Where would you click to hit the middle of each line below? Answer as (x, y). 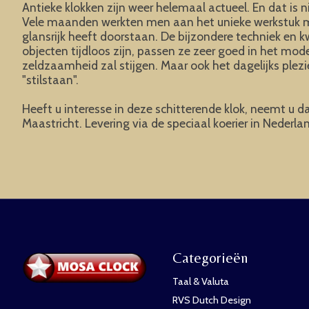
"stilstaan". (50, 80)
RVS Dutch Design (211, 300)
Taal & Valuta (200, 282)
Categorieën (210, 257)
